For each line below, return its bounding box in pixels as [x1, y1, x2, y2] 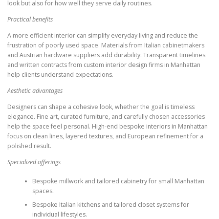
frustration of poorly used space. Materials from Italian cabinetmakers [7, 41, 204, 49]
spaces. [32, 186, 54, 195]
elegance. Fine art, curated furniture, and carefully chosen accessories [7, 112, 205, 121]
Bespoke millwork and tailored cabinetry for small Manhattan [32, 176, 204, 185]
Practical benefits [7, 15, 53, 23]
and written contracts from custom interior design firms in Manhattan [7, 60, 200, 69]
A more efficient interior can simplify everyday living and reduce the [7, 31, 198, 40]
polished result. [7, 142, 51, 151]
